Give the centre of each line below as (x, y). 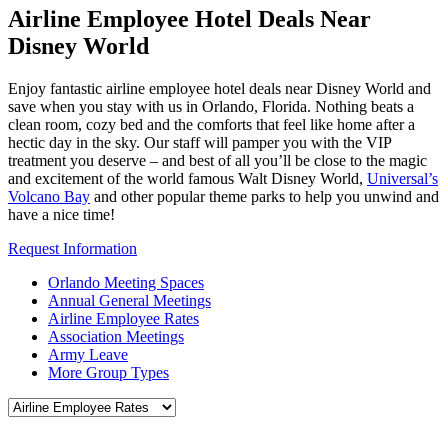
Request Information (72, 248)
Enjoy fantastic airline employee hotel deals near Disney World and (219, 88)
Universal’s (402, 178)
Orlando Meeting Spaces (126, 282)
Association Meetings (116, 336)
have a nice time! (61, 214)
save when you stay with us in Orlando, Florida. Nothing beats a (211, 106)
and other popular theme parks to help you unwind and (264, 196)
